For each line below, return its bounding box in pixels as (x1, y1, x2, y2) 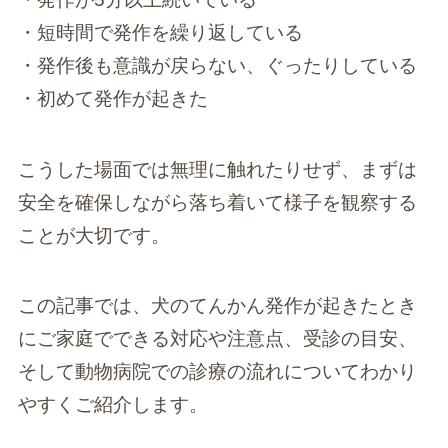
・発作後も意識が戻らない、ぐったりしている (17, 55, 417, 77)
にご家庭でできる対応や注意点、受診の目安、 (17, 328, 417, 350)
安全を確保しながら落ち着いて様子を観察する (17, 191, 417, 213)
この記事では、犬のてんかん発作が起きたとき (17, 295, 417, 317)
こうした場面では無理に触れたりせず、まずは (17, 158, 417, 180)
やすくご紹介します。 (17, 394, 208, 416)
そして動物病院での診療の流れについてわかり (17, 361, 417, 383)
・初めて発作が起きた (17, 88, 208, 110)
